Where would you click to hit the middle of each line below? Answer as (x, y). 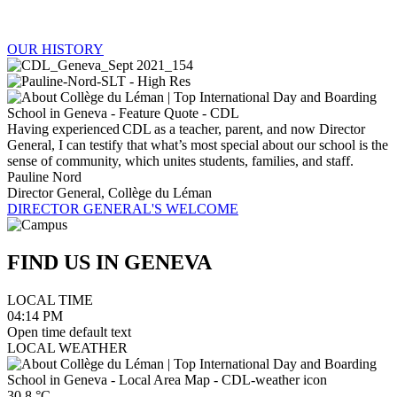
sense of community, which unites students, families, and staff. (180, 161)
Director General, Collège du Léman (109, 193)
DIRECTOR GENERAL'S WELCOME (123, 209)
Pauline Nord (44, 177)
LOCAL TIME (50, 300)
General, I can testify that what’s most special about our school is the (198, 145)
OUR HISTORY (55, 50)
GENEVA (168, 263)
